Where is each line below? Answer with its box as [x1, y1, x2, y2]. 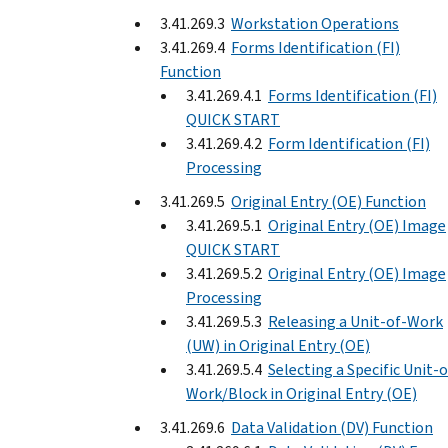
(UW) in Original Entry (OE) [186, 334, 370, 356]
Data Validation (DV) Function [231, 416, 433, 438]
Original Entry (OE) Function [231, 190, 426, 212]
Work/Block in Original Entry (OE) [186, 382, 417, 404]
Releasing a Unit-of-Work [268, 310, 443, 332]
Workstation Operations [231, 12, 399, 34]
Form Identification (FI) [268, 132, 430, 154]
